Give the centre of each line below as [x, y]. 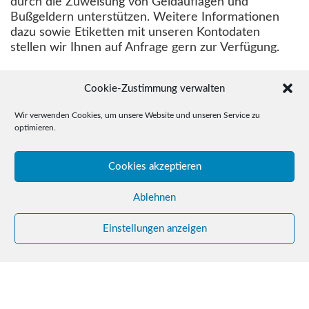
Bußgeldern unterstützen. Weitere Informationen [145, 17]
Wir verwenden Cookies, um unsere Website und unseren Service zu [137, 115]
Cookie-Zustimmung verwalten [154, 88]
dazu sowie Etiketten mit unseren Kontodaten [135, 32]
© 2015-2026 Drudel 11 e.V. [95, 287]
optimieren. [35, 128]
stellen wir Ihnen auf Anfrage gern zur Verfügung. [145, 47]
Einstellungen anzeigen [154, 228]
